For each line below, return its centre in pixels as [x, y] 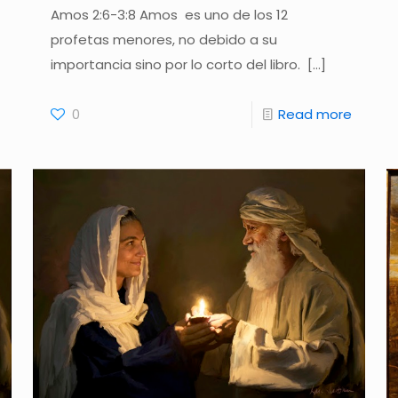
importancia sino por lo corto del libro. [177, 65]
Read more [315, 115]
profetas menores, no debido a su [163, 40]
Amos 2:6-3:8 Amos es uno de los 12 [169, 15]
